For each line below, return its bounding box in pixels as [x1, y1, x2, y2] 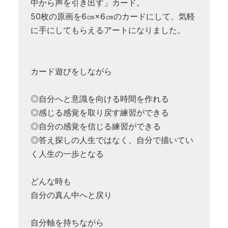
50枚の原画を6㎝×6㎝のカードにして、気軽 [31, 11, 195, 22]
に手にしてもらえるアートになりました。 [31, 25, 185, 36]
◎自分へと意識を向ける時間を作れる [31, 94, 169, 104]
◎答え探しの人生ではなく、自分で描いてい [31, 135, 193, 146]
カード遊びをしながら [31, 66, 112, 77]
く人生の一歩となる [31, 149, 104, 159]
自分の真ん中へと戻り [31, 190, 112, 201]
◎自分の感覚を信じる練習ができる [31, 121, 161, 132]
